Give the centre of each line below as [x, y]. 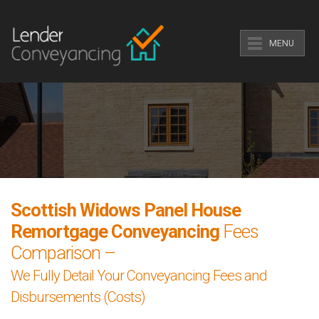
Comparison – [63, 253]
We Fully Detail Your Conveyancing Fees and [139, 276]
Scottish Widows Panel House [126, 210]
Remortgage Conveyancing [115, 231]
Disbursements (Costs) [78, 297]
